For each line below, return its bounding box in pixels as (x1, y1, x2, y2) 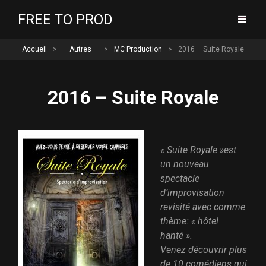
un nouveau (160, 159, 209, 170)
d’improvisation (160, 187, 224, 198)
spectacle (160, 173, 199, 184)
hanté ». (160, 230, 192, 241)
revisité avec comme (160, 201, 245, 213)
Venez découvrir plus (160, 244, 247, 255)
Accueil (22, 45, 47, 53)
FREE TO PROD (18, 11, 113, 28)
